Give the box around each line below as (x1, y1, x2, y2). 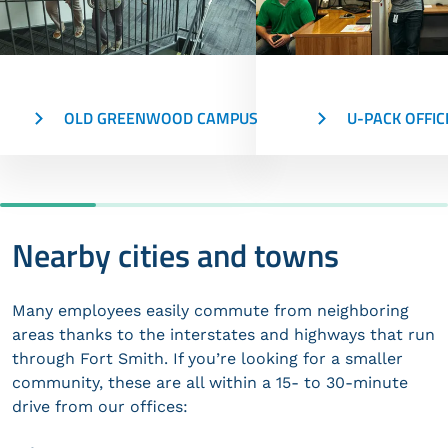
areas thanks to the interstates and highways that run (12, 324, 435, 344)
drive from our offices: (12, 396, 188, 416)
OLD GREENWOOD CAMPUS (48, 105, 258, 130)
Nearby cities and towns (12, 230, 339, 279)
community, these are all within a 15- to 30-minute (12, 372, 408, 392)
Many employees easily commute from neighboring (12, 300, 409, 320)
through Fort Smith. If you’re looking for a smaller (12, 348, 403, 368)
